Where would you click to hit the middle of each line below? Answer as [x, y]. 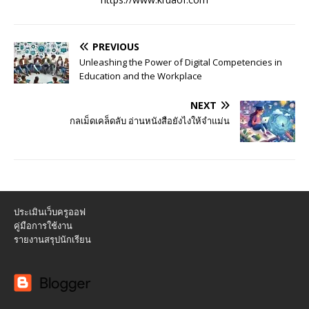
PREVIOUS [116, 47]
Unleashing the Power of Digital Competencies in [181, 62]
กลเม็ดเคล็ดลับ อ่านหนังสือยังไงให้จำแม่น [150, 121]
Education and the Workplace [141, 76]
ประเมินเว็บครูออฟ [50, 212]
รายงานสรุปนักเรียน [52, 240]
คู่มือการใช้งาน [43, 226]
